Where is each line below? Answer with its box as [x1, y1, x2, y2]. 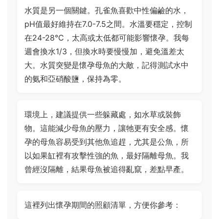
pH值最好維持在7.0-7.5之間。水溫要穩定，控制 [24, 19, 192, 29]
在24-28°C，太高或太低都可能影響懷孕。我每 [24, 33, 189, 43]
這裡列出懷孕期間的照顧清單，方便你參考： [24, 200, 181, 210]
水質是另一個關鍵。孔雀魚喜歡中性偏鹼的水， [24, 5, 189, 15]
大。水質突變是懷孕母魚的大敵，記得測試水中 [24, 60, 189, 70]
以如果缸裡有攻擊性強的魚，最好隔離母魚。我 [24, 151, 189, 160]
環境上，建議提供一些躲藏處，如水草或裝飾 [24, 109, 181, 119]
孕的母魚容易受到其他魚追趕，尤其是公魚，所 [24, 137, 189, 147]
